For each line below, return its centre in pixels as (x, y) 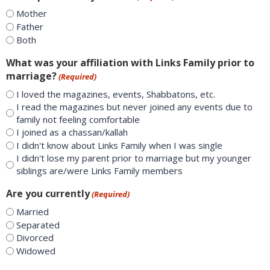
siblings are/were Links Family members (99, 171)
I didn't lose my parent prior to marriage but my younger (134, 158)
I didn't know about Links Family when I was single (119, 146)
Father (30, 27)
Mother (32, 14)
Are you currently (48, 194)
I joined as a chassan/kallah (72, 132)
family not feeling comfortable (78, 119)
